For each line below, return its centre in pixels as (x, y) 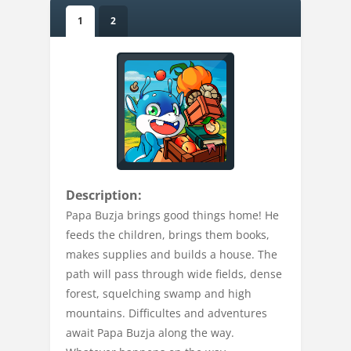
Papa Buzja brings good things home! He (172, 215)
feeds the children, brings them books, (168, 235)
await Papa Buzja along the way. (150, 333)
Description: (104, 195)
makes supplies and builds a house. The (172, 254)
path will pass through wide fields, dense (174, 274)
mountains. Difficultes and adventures (166, 313)
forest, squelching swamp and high (159, 293)
